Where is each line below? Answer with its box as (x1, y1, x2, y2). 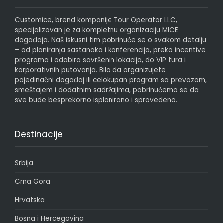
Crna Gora (15, 176, 50, 186)
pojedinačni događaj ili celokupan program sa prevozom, (15, 75, 207, 85)
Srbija (15, 158, 33, 168)
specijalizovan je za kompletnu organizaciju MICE (15, 25, 178, 35)
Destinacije (15, 128, 63, 140)
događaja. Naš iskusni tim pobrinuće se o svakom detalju (15, 35, 206, 45)
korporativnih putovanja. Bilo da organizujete (15, 65, 166, 75)
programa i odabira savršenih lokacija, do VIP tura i (15, 55, 186, 65)
